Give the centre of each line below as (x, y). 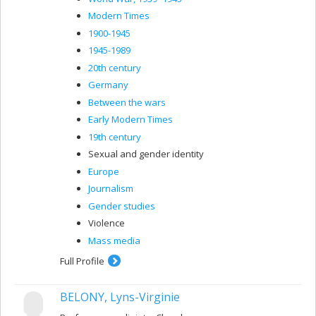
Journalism (111, 188)
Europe (104, 171)
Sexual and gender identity (146, 154)
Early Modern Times (130, 119)
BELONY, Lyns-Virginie (120, 297)
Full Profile (82, 261)
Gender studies (122, 206)
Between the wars (127, 102)
